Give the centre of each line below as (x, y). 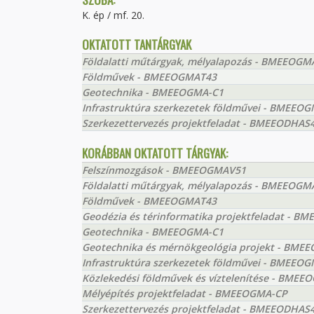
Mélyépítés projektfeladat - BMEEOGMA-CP (185, 293)
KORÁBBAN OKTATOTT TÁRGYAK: (155, 153)
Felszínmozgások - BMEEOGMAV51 (164, 170)
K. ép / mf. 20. (113, 15)
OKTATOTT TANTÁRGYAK (137, 45)
